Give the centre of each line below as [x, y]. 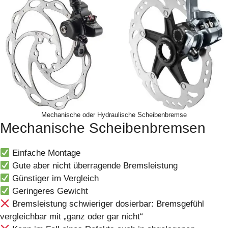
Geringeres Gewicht [49, 191]
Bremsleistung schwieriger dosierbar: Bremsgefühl [107, 204]
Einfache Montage [45, 153]
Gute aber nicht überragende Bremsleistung [94, 165]
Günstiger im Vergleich [54, 178]
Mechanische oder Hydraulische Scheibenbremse [114, 115]
